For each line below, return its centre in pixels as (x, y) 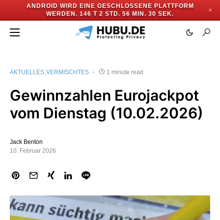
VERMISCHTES (68, 72)
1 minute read (125, 72)
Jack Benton (26, 142)
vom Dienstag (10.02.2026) (107, 113)
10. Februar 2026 (33, 151)
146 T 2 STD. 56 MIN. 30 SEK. (127, 14)
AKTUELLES (27, 72)
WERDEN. (62, 14)
